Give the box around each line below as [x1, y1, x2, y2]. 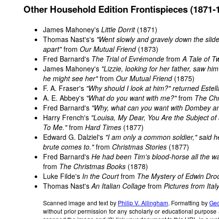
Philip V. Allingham [118, 198, 168, 207]
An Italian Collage [91, 181, 146, 191]
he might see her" [43, 73, 98, 84]
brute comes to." [43, 142, 94, 152]
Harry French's [43, 112, 91, 123]
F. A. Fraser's [43, 83, 86, 93]
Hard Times [85, 122, 121, 132]
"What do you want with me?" [86, 93, 176, 103]
